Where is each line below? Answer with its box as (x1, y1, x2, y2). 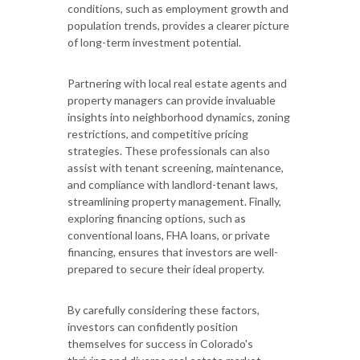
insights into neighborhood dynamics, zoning (67, 109, 290, 124)
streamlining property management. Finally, (67, 194, 281, 208)
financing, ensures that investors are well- (67, 244, 278, 259)
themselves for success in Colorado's (67, 336, 253, 350)
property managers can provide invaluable (67, 92, 276, 107)
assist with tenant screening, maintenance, (67, 160, 284, 174)
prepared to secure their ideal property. (67, 261, 264, 276)
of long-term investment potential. (67, 35, 241, 49)
